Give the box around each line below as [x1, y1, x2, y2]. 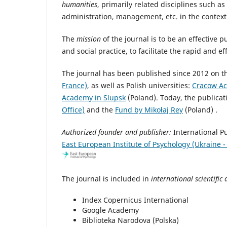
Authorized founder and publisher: [62, 127, 173, 137]
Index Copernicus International [82, 195, 188, 205]
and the [85, 104, 115, 115]
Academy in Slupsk [62, 92, 126, 102]
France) [62, 80, 87, 90]
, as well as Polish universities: [87, 80, 192, 90]
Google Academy [82, 205, 139, 215]
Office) [62, 104, 85, 115]
